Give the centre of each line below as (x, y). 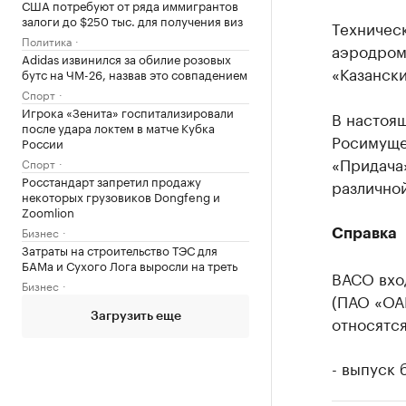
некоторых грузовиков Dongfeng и (121, 196)
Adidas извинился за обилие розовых (126, 58)
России (43, 142)
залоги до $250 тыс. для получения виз (132, 20)
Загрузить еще (135, 316)
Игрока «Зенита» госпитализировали (128, 111)
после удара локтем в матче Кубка (118, 127)
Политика (47, 40)
